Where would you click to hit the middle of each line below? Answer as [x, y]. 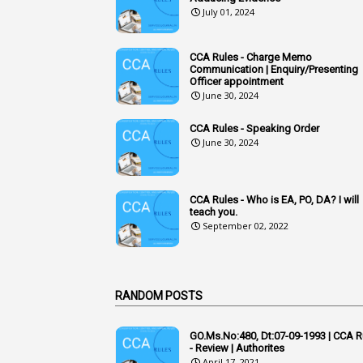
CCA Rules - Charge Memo [251, 57]
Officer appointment [237, 81]
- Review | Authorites [237, 348]
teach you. [214, 211]
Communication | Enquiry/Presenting [274, 69]
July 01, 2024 [228, 11]
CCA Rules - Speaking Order [254, 128]
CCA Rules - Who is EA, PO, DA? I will [274, 199]
